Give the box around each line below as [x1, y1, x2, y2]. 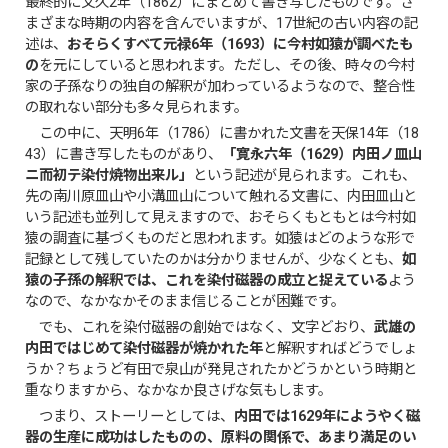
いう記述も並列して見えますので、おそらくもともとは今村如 [25, 208, 417, 226]
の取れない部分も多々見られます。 [25, 98, 249, 116]
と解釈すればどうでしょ [263, 339, 418, 357]
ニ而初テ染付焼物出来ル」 [25, 166, 194, 184]
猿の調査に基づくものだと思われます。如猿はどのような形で [25, 229, 416, 247]
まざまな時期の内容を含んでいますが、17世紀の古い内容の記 [25, 14, 419, 32]
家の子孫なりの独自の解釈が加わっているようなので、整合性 [25, 77, 416, 95]
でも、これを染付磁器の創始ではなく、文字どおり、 [25, 318, 375, 336]
